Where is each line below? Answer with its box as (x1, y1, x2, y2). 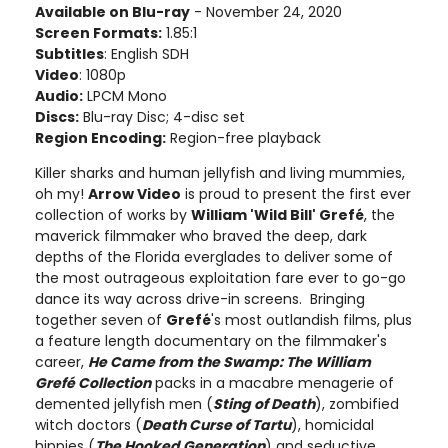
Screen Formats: (35, 22, 162, 43)
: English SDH (104, 43, 189, 64)
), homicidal (291, 414, 374, 435)
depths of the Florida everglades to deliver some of (35, 246, 393, 267)
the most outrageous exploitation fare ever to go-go (35, 267, 406, 288)
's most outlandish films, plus (211, 309, 412, 330)
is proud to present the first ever (181, 183, 411, 204)
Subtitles (35, 43, 104, 64)
